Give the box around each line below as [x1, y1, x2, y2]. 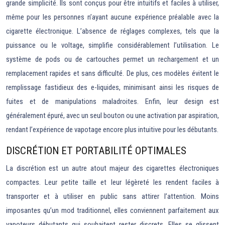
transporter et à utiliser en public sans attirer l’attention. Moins [6, 192, 219, 201]
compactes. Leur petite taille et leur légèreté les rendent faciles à [6, 178, 219, 187]
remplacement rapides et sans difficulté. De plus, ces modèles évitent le [6, 69, 219, 78]
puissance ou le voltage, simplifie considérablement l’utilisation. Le [6, 41, 219, 50]
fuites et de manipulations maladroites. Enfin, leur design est [6, 97, 219, 106]
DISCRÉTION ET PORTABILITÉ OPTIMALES [6, 145, 186, 157]
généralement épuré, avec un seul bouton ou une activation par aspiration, [6, 111, 219, 120]
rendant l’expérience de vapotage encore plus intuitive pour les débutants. [6, 125, 218, 134]
